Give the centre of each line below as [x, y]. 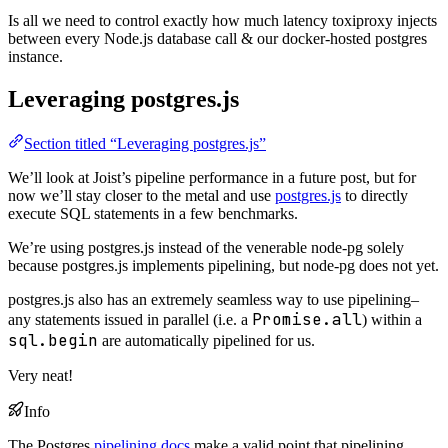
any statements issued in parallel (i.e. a [130, 319]
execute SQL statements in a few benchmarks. [153, 213]
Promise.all [307, 319]
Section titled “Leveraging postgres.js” [145, 143]
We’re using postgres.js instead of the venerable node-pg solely [206, 247]
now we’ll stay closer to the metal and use [141, 195]
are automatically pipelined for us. [206, 340]
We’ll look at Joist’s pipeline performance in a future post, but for [212, 177]
